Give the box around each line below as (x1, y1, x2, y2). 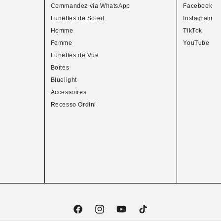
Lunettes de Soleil (50, 15, 105, 22)
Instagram (183, 15, 213, 22)
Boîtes (50, 64, 70, 71)
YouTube (183, 39, 210, 46)
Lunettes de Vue (50, 52, 99, 59)
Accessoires (50, 89, 87, 96)
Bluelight (50, 76, 77, 83)
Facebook (183, 2, 213, 9)
